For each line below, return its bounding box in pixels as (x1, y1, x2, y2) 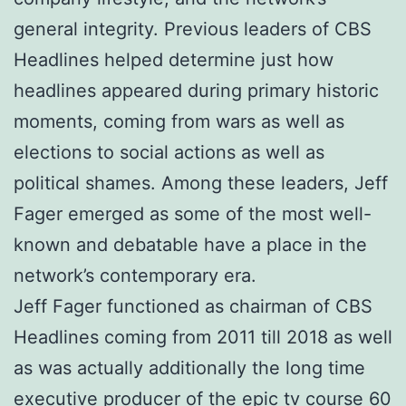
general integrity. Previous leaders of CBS (14, 17, 372, 40)
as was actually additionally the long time (14, 356, 365, 379)
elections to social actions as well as (14, 140, 324, 163)
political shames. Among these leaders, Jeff (14, 171, 388, 194)
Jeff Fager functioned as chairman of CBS (14, 295, 372, 317)
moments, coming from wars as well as (14, 110, 344, 132)
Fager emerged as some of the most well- (14, 202, 372, 225)
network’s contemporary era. (14, 264, 256, 286)
